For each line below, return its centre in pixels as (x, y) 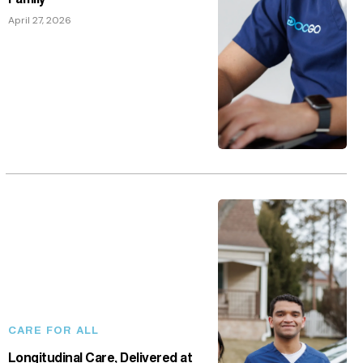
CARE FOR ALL (53, 326)
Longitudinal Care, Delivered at (100, 353)
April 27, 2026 (39, 14)
